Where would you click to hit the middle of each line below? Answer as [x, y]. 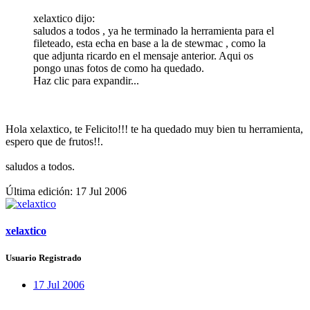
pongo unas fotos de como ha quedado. [119, 68]
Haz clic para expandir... [86, 80]
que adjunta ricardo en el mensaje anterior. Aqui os [143, 55]
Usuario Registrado [44, 258]
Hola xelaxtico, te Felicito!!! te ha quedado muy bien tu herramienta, [154, 129]
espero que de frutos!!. [54, 141]
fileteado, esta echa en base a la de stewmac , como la [149, 43]
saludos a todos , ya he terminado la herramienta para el [154, 30]
